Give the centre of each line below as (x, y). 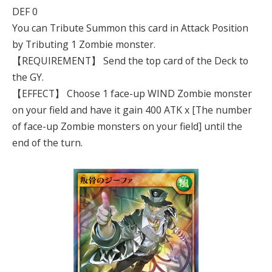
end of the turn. (47, 142)
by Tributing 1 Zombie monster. (84, 44)
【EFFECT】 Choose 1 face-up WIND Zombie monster (132, 93)
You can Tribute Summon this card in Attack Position (130, 28)
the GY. (28, 77)
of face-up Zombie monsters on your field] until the (127, 126)
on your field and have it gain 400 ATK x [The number (132, 110)
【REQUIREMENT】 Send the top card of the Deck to (130, 60)
